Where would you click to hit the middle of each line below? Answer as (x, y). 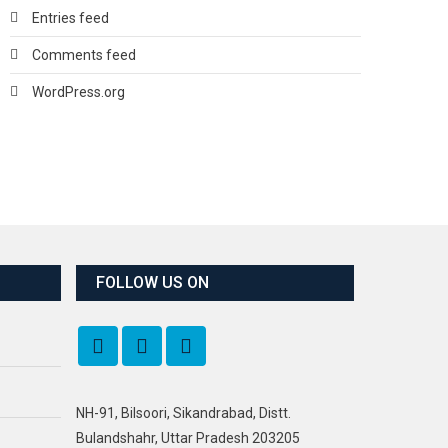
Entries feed (70, 17)
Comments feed (84, 54)
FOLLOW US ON (152, 282)
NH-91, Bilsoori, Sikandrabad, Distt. (183, 412)
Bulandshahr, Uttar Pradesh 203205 (188, 437)
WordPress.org (78, 91)
